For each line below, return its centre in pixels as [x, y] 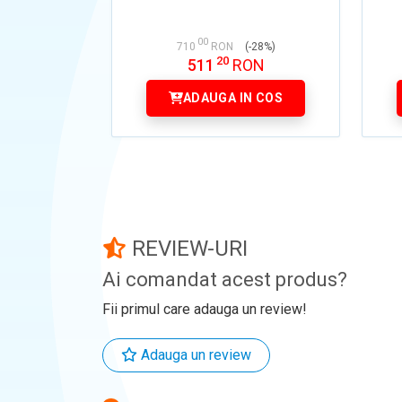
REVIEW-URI [187, 248]
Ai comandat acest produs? [225, 279]
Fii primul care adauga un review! [205, 309]
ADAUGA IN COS [233, 97]
